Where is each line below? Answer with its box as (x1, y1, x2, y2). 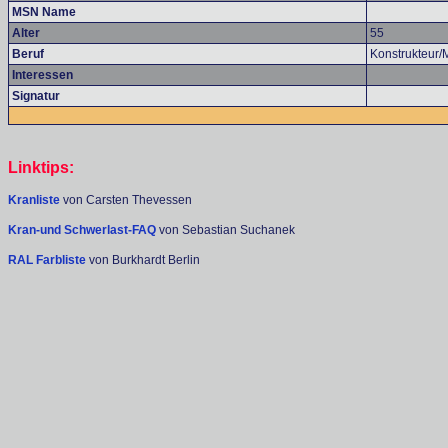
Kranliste (8, 193, 60, 207)
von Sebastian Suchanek (159, 223, 295, 237)
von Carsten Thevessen (60, 193, 192, 207)
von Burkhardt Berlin (89, 253, 200, 267)
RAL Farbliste (8, 253, 89, 267)
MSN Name (12, 5, 76, 19)
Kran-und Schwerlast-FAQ (8, 223, 159, 237)
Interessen (12, 68, 73, 82)
